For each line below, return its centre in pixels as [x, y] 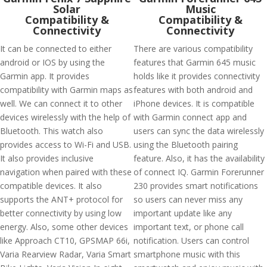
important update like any [183, 213]
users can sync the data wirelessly [199, 131]
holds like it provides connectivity [197, 76]
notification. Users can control [191, 240]
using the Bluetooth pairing [186, 145]
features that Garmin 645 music [195, 62]
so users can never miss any [188, 199]
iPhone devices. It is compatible [194, 103]
